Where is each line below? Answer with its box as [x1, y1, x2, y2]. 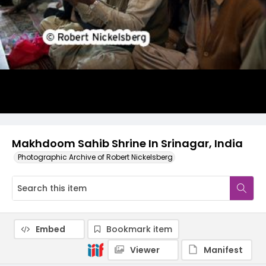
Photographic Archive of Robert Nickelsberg [18, 152, 173, 162]
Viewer [130, 244, 160, 256]
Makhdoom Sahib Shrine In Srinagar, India [12, 136, 243, 151]
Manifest [204, 244, 243, 256]
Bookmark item [106, 223, 172, 235]
